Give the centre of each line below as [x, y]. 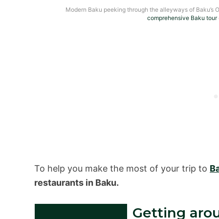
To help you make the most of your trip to [122, 169]
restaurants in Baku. [77, 183]
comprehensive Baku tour [182, 18]
